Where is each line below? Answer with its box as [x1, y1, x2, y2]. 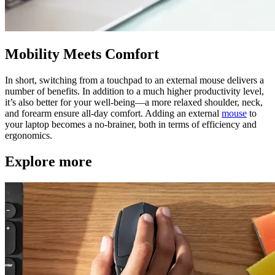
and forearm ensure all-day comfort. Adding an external [5, 108, 222, 119]
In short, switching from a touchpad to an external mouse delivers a [5, 75, 264, 86]
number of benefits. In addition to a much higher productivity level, [5, 86, 264, 97]
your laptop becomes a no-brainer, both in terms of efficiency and [5, 119, 257, 130]
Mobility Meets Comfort [5, 46, 159, 63]
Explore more [5, 153, 92, 169]
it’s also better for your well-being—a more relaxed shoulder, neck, [5, 97, 263, 108]
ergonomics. [5, 130, 52, 141]
